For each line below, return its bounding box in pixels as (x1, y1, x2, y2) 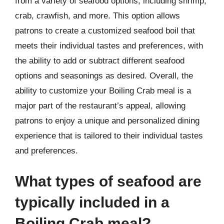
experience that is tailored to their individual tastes (15, 130, 203, 140)
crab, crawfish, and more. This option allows (15, 10, 180, 20)
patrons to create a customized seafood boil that (15, 25, 195, 35)
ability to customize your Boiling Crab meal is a (15, 85, 191, 95)
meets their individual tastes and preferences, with (15, 40, 203, 50)
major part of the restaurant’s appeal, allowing (15, 100, 185, 110)
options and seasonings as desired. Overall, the (15, 70, 193, 80)
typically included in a (15, 194, 169, 210)
